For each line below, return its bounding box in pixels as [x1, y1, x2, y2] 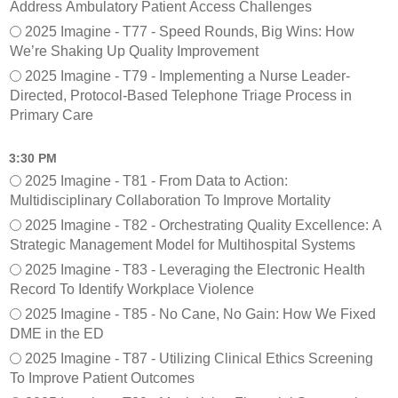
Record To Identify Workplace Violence [10, 281, 254, 297]
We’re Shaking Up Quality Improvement [10, 43, 259, 59]
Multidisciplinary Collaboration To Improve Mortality [10, 192, 330, 208]
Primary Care [10, 107, 93, 123]
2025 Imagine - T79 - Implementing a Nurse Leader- [25, 68, 350, 84]
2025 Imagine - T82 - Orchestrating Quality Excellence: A [25, 217, 382, 233]
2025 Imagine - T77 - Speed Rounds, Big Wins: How [25, 23, 354, 39]
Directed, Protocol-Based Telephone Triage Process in [10, 87, 352, 103]
